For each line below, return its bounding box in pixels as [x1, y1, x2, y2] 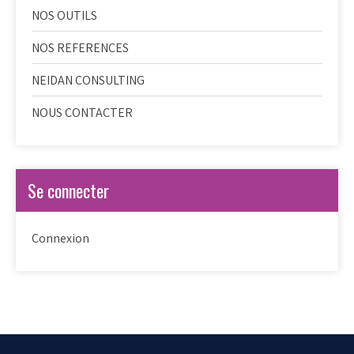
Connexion [32, 230, 89, 247]
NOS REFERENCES [32, 40, 129, 56]
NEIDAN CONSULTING [32, 72, 145, 88]
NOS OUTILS [32, 7, 97, 24]
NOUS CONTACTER [32, 104, 133, 121]
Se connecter [28, 178, 109, 203]
